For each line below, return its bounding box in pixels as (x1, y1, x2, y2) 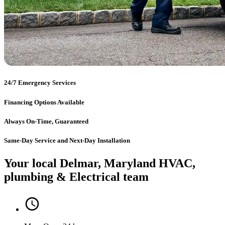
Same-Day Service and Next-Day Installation (4, 136, 130, 144)
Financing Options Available (4, 98, 84, 106)
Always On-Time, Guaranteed (4, 117, 88, 125)
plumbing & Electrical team (4, 170, 149, 183)
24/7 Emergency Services (4, 79, 76, 87)
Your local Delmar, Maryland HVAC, (4, 156, 195, 170)
